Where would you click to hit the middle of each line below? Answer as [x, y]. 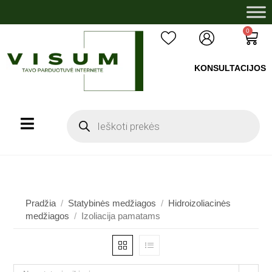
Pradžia [41, 203]
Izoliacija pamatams [121, 216]
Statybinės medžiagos [112, 203]
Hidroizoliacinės [200, 203]
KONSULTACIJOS [230, 68]
